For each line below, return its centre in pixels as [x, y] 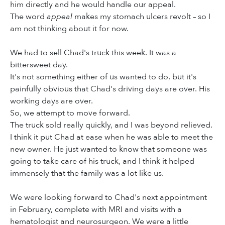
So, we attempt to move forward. [70, 113]
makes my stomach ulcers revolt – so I [142, 17]
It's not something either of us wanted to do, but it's [103, 77]
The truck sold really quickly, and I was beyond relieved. [111, 125]
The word [28, 17]
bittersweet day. [39, 65]
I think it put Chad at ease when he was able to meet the [111, 137]
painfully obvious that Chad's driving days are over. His [110, 89]
